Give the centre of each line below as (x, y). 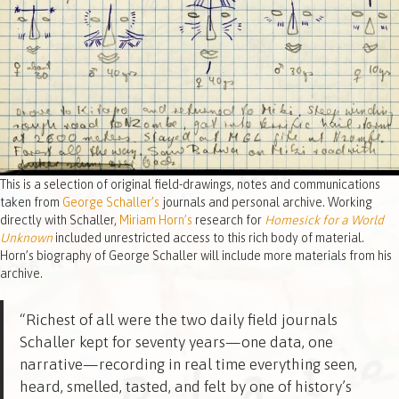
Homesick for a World (324, 220)
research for (228, 220)
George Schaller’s (111, 203)
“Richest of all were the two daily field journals (178, 320)
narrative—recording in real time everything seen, (188, 365)
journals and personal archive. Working (266, 203)
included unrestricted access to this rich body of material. (208, 238)
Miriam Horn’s (156, 220)
